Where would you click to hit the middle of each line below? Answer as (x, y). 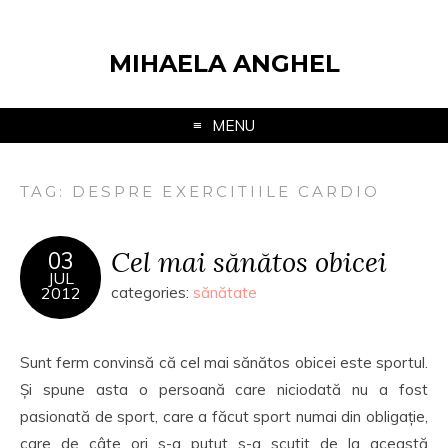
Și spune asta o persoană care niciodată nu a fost (224, 389)
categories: (152, 292)
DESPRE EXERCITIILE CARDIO (226, 191)
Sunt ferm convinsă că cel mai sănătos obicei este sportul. (224, 362)
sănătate (225, 292)
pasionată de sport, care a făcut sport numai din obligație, (224, 416)
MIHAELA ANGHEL (224, 63)
